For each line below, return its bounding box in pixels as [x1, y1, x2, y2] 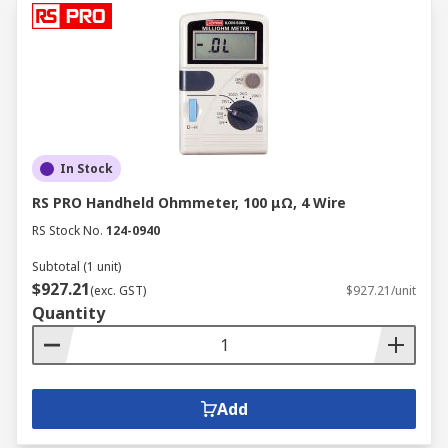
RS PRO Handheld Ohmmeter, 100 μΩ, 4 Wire [32, 193, 346, 212]
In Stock [60, 160, 113, 177]
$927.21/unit [346, 282, 416, 299]
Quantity [32, 302, 105, 324]
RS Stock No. [32, 222, 103, 239]
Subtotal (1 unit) [32, 258, 121, 275]
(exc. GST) [90, 282, 146, 299]
